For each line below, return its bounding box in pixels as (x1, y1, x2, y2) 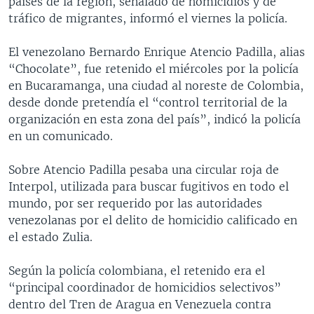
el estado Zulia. (8, 229, 93, 244)
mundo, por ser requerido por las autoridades (8, 196, 262, 210)
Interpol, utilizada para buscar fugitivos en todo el (8, 179, 289, 193)
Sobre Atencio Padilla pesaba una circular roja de (8, 162, 279, 177)
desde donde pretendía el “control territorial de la (8, 95, 287, 109)
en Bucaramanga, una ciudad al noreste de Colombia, (8, 78, 303, 93)
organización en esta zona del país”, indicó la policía (8, 111, 301, 126)
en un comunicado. (8, 128, 113, 143)
